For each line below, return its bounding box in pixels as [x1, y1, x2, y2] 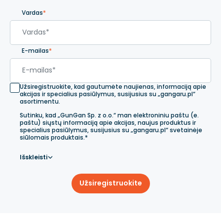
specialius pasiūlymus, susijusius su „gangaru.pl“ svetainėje [20, 125, 202, 134]
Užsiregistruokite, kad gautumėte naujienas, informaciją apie [20, 82, 206, 91]
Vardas [22, 8, 43, 17]
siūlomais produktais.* [20, 133, 88, 142]
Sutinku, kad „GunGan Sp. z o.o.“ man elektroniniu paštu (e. [20, 110, 199, 119]
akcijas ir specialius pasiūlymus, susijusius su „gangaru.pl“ [20, 89, 195, 98]
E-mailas [22, 46, 49, 55]
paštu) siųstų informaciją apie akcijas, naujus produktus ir [20, 118, 196, 127]
